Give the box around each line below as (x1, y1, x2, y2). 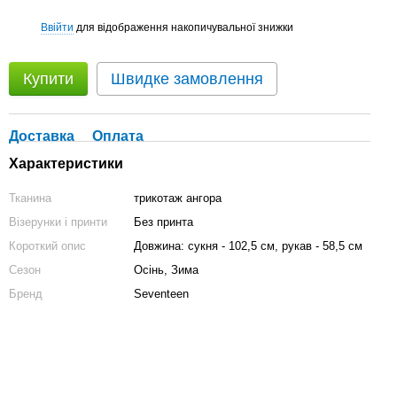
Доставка (9, 128, 74, 144)
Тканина (9, 191, 51, 205)
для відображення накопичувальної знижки (74, 20, 293, 34)
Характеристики (9, 156, 123, 171)
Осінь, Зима (134, 263, 198, 276)
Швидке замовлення (111, 70, 263, 88)
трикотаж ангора (134, 191, 222, 205)
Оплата (92, 128, 144, 144)
